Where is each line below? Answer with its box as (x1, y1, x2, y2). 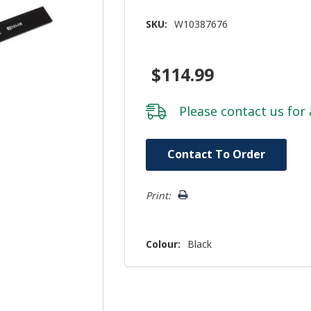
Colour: (146, 237, 181, 251)
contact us (221, 102, 285, 119)
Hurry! (146, 139, 176, 153)
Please (179, 102, 221, 119)
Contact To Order (167, 146, 266, 162)
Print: (146, 188, 171, 202)
